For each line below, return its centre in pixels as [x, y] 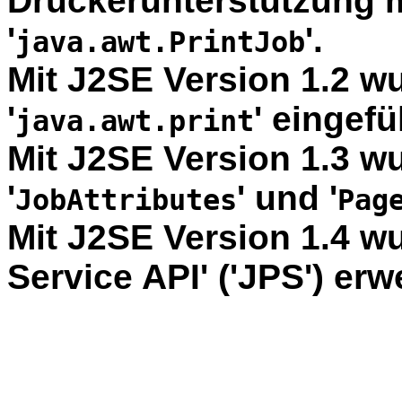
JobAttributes [126, 200]
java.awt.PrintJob [160, 42]
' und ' [287, 197]
